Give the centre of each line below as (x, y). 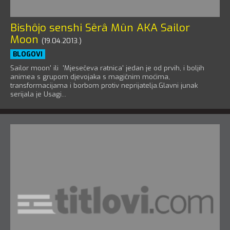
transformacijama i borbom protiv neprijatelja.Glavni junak (104, 86)
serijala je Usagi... (38, 94)
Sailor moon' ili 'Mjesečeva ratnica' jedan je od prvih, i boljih (107, 68)
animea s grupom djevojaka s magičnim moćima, (90, 77)
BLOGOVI (28, 54)
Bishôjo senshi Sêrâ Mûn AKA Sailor (100, 28)
